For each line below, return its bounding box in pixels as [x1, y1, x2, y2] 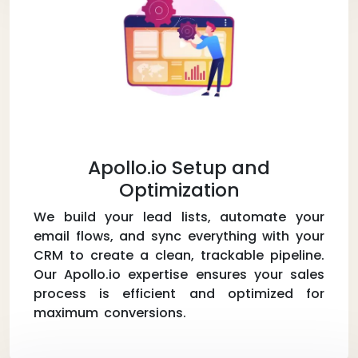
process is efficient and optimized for [34, 284, 324, 303]
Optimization [118, 176, 240, 203]
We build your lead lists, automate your [34, 207, 324, 226]
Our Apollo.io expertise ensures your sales [34, 265, 324, 284]
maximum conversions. [34, 303, 186, 322]
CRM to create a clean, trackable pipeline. [34, 245, 324, 265]
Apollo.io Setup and [88, 153, 270, 181]
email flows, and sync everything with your [34, 226, 324, 245]
